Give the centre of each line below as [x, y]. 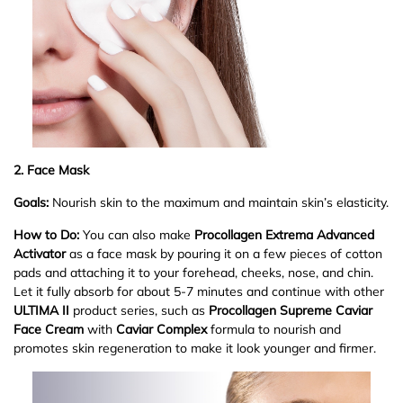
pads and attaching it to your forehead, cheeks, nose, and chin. [193, 272]
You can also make [137, 234]
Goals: [31, 202]
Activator [40, 253]
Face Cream [50, 329]
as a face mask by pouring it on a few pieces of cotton [224, 253]
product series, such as [139, 310]
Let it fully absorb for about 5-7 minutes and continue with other [199, 291]
